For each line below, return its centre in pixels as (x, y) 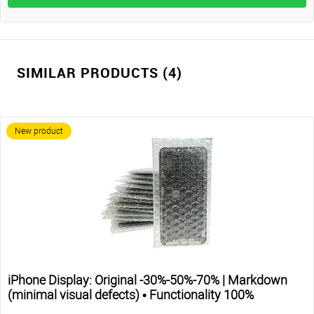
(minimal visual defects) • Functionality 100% (131, 295)
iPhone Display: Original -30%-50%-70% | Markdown (148, 280)
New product (39, 131)
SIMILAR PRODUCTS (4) (100, 72)
